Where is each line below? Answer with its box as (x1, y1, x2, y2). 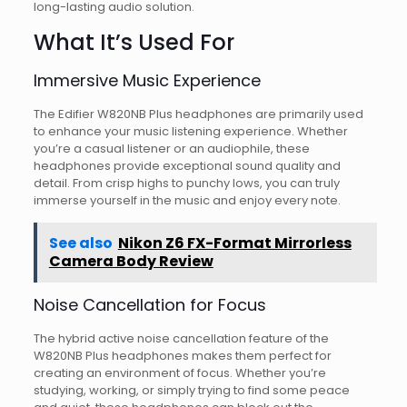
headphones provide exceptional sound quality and (33, 156, 341, 174)
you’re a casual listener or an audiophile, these (33, 139, 310, 157)
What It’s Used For (33, 26, 234, 57)
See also (48, 232, 113, 253)
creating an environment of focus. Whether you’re (33, 363, 326, 382)
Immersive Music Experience (33, 68, 261, 92)
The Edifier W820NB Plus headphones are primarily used (33, 104, 363, 123)
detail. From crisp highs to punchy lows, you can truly (33, 174, 340, 192)
